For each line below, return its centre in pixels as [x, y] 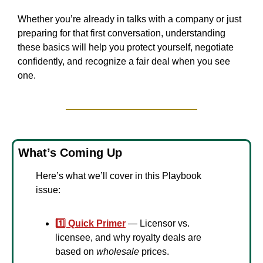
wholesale [118, 251]
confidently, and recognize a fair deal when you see [124, 61]
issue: [48, 190]
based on [76, 251]
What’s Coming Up [70, 152]
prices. [154, 251]
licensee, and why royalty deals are [128, 237]
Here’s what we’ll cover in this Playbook [119, 176]
